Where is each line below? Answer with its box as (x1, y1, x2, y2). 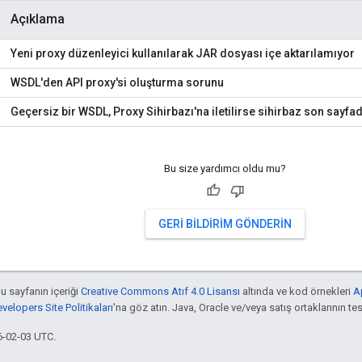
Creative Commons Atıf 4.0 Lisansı (81, 285, 240, 298)
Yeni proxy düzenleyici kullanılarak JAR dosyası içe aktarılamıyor (11, 47, 355, 61)
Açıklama (11, 11, 65, 27)
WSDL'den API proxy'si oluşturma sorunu (11, 76, 224, 90)
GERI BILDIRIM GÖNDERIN (158, 217, 292, 231)
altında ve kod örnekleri (240, 285, 353, 298)
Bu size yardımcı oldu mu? (164, 162, 286, 175)
